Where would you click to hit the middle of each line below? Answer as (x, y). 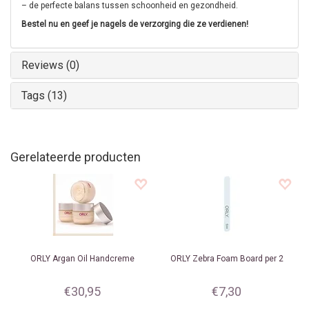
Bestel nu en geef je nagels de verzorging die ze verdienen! (135, 24)
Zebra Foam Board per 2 (237, 259)
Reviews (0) (50, 65)
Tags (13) (44, 96)
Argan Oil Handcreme (92, 259)
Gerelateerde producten (76, 157)
